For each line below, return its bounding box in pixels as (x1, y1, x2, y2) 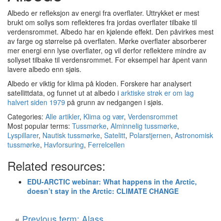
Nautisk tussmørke (42, 130, 100, 140)
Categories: (7, 111, 45, 121)
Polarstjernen (129, 130, 171, 140)
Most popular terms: (7, 120, 72, 131)
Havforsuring (44, 139, 84, 149)
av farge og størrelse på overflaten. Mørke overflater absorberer (7, 36, 207, 46)
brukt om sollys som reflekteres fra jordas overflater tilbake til (7, 17, 197, 27)
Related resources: (7, 156, 106, 174)
